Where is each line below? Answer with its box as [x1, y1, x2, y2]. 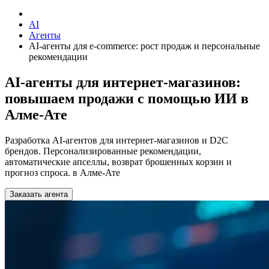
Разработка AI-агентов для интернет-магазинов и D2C [5, 134, 228, 145]
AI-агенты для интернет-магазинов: [5, 74, 241, 90]
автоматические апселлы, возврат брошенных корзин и [5, 156, 232, 167]
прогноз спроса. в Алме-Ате [5, 167, 120, 178]
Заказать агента [10, 189, 68, 199]
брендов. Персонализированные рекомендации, [5, 145, 201, 156]
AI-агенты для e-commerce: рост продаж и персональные [29, 41, 260, 51]
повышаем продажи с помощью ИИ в [5, 90, 249, 106]
